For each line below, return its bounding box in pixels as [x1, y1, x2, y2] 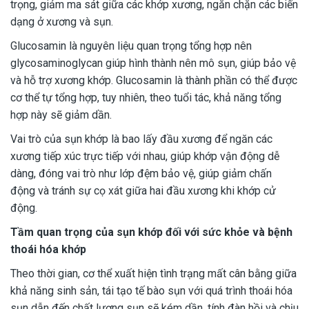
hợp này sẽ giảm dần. [10, 108, 112, 122]
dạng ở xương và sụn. [10, 15, 113, 29]
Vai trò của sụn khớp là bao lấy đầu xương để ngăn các [10, 132, 272, 146]
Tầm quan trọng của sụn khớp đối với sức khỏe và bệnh [10, 226, 292, 239]
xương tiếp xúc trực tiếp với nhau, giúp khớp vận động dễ [10, 150, 279, 163]
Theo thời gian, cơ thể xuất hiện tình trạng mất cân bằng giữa [10, 267, 297, 281]
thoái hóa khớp [10, 243, 86, 257]
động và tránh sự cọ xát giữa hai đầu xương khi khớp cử [10, 184, 276, 198]
